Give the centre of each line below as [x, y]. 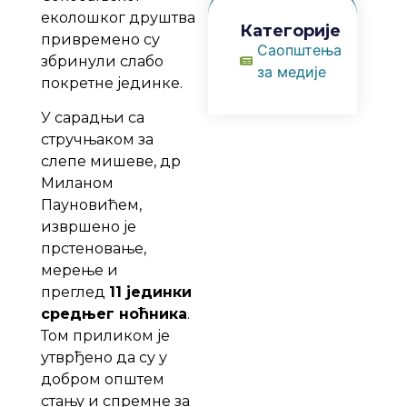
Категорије [290, 31]
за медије [291, 72]
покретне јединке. [111, 83]
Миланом [77, 183]
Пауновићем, [91, 204]
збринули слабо [102, 61]
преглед [74, 292]
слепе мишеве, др [110, 161]
